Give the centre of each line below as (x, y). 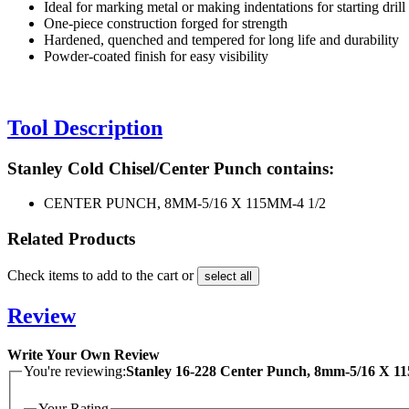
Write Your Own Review (84, 354)
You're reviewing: (75, 371)
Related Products (71, 238)
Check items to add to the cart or (102, 275)
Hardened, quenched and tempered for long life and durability (221, 39)
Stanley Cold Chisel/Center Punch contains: (171, 168)
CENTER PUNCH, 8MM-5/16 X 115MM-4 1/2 (185, 204)
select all (228, 276)
